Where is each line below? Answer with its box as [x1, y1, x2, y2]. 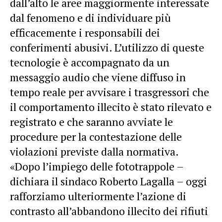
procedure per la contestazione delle [10, 129, 182, 144]
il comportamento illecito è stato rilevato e [10, 99, 212, 114]
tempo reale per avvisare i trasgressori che [10, 84, 209, 99]
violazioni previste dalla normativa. [10, 144, 179, 159]
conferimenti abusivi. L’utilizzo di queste [10, 40, 204, 55]
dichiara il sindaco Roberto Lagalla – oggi [10, 173, 207, 188]
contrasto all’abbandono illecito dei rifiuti [10, 203, 208, 218]
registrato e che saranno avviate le [10, 114, 173, 129]
